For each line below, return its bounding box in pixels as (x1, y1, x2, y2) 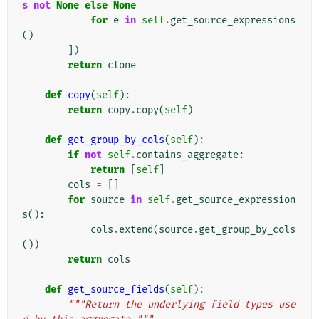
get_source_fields (68, 283, 164, 296)
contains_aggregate (136, 149, 239, 162)
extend (119, 224, 153, 236)
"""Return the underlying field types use (68, 298, 296, 311)
